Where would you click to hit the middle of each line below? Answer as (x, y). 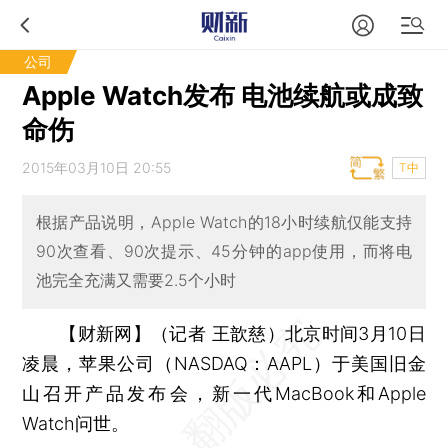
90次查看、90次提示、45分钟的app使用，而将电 (224, 251)
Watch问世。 (76, 423)
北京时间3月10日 (355, 333)
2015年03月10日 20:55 (97, 167)
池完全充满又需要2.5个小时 (135, 280)
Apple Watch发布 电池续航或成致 (223, 95)
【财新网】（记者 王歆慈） (172, 333)
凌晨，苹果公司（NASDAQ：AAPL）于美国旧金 (224, 363)
